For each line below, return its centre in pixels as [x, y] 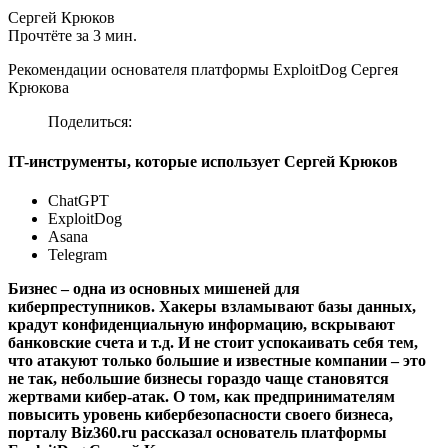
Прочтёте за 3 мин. [72, 36]
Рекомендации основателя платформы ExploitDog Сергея [203, 70]
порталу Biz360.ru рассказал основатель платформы [197, 432]
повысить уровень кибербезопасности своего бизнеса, [200, 414]
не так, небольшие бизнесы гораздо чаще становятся [198, 378]
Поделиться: [90, 122]
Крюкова [38, 88]
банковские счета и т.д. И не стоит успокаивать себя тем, [213, 342]
